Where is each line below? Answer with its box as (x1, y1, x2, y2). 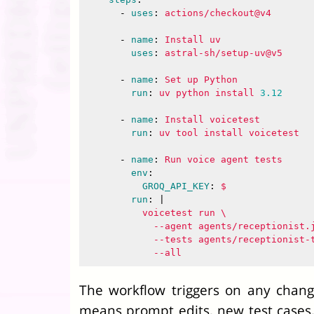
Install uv (165, 34, 221, 45)
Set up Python (165, 74, 238, 85)
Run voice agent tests (165, 154, 282, 165)
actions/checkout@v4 (165, 8, 271, 18)
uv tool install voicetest (159, 128, 299, 138)
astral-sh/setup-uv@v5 (165, 48, 282, 58)
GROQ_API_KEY (142, 181, 210, 191)
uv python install (159, 88, 260, 98)
